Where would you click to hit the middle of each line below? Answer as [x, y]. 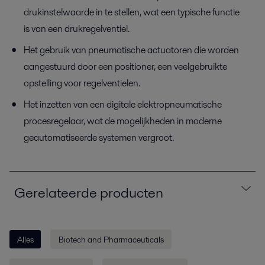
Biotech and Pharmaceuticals [111, 239]
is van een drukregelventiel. [77, 29]
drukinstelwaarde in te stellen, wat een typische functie [132, 12]
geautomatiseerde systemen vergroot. [99, 138]
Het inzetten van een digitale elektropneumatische [123, 105]
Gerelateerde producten [89, 193]
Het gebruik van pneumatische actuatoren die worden [131, 50]
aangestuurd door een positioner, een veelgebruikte [125, 67]
